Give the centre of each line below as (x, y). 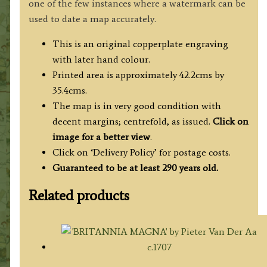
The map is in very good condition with (136, 105)
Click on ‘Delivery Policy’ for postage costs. (141, 152)
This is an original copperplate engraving (140, 44)
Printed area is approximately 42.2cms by (138, 74)
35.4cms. (69, 90)
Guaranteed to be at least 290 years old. (135, 167)
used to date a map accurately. (92, 18)
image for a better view (101, 136)
